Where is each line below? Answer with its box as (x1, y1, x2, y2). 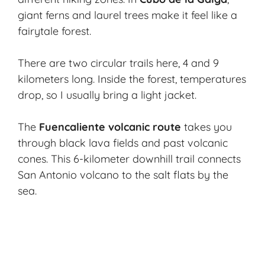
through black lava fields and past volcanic (18, 136, 228, 150)
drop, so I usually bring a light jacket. (18, 88, 196, 102)
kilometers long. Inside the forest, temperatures (18, 72, 246, 86)
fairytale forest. (18, 24, 91, 38)
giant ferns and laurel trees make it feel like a (18, 8, 237, 22)
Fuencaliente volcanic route (39, 120, 181, 134)
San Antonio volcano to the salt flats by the (18, 168, 228, 182)
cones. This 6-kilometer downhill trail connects (18, 152, 241, 166)
